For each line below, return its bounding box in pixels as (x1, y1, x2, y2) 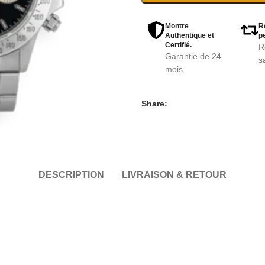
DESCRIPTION (38, 170, 104, 180)
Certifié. (165, 41, 192, 49)
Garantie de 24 (165, 51, 221, 61)
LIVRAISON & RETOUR (122, 170, 227, 180)
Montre (165, 22, 189, 30)
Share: (141, 99, 167, 108)
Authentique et (165, 31, 214, 40)
